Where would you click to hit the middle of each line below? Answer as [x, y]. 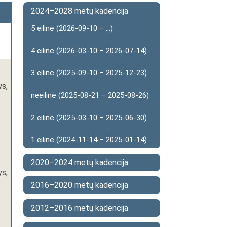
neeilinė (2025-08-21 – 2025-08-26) [90, 95]
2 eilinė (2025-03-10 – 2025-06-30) [89, 118]
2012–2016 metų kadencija [80, 208]
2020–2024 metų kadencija [80, 162]
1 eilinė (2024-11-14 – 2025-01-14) [89, 140]
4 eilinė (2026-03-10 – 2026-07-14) [89, 51]
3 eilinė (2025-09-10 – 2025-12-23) [89, 73]
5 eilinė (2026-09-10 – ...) [72, 28]
